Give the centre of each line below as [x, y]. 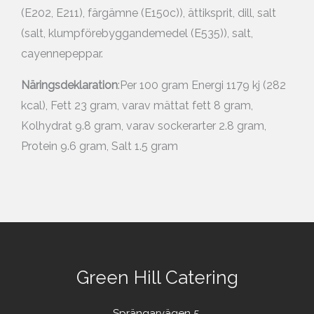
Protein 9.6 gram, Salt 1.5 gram [100, 146]
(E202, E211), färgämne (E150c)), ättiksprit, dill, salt [149, 13]
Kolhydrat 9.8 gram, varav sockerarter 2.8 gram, [144, 126]
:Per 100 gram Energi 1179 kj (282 [202, 86]
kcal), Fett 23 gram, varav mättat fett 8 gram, [137, 106]
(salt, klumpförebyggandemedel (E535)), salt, [137, 34]
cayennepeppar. [62, 54]
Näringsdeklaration [69, 86]
